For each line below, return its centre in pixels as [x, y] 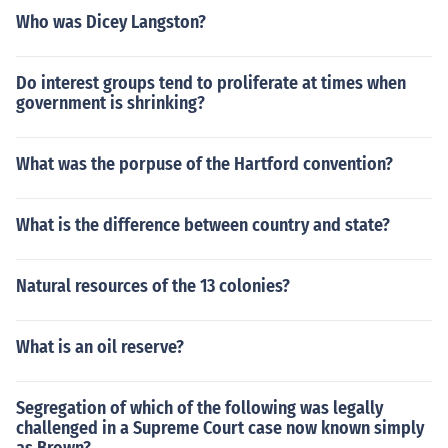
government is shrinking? [110, 103]
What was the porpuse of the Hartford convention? [204, 164]
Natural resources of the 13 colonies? [153, 286]
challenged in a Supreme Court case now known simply [220, 428]
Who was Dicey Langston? [111, 22]
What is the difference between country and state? [203, 225]
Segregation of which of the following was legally [199, 408]
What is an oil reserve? [100, 347]
